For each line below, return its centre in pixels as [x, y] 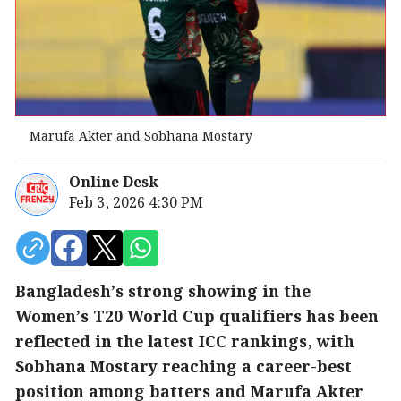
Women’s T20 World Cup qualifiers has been [197, 318]
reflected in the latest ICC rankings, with [185, 343]
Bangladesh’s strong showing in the [163, 293]
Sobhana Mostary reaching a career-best [183, 368]
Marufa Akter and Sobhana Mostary [141, 137]
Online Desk [114, 183]
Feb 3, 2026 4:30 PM [136, 204]
